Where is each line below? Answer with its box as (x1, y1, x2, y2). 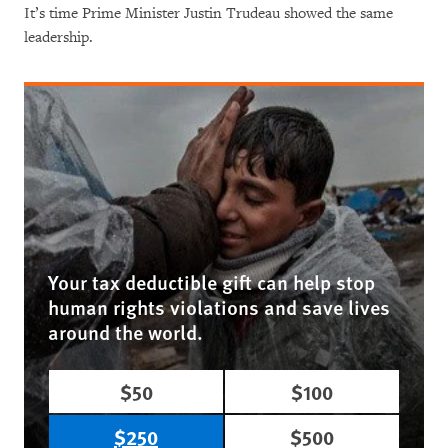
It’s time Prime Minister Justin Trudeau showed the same (24, 4, 393, 24)
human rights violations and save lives (48, 293, 390, 322)
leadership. (24, 28, 93, 48)
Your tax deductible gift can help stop (48, 268, 375, 297)
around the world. (48, 318, 203, 347)
